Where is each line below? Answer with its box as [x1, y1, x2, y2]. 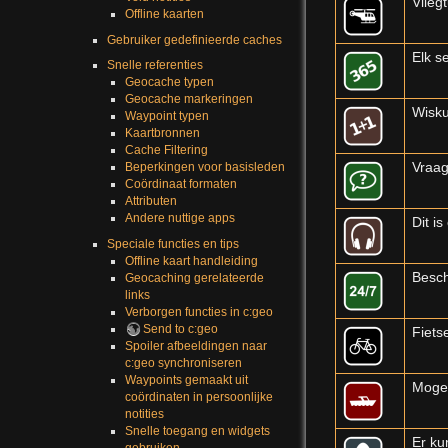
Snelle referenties [106, 58, 203, 73]
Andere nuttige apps [124, 211, 235, 226]
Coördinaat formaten [124, 177, 237, 192]
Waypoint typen [124, 109, 209, 124]
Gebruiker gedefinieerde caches [106, 32, 282, 47]
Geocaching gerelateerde [124, 271, 264, 286]
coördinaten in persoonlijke [124, 390, 273, 405]
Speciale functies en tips [106, 237, 239, 252]
